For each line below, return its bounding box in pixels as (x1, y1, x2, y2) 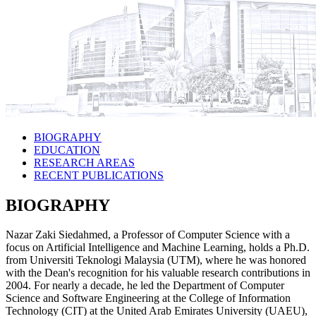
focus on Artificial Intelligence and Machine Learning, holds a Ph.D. (6, 241, 310, 254)
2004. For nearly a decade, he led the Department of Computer (6, 279, 284, 292)
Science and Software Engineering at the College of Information (6, 292, 291, 305)
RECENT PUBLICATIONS (34, 169, 164, 181)
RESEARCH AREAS (34, 156, 135, 169)
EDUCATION (34, 143, 100, 156)
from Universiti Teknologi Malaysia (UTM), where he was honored (6, 254, 306, 267)
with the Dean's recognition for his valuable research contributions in (6, 267, 310, 279)
